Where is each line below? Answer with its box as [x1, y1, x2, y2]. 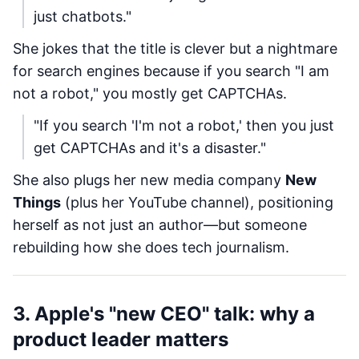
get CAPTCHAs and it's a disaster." [34, 139, 266, 156]
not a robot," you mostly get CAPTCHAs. [13, 85, 287, 102]
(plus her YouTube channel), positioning [61, 194, 333, 211]
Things [13, 194, 61, 211]
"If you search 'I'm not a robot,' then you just [34, 117, 334, 134]
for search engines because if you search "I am [13, 63, 329, 79]
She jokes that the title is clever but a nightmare [13, 40, 337, 57]
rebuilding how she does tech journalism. [13, 239, 289, 256]
